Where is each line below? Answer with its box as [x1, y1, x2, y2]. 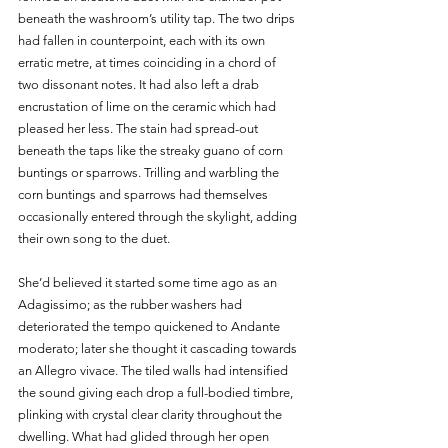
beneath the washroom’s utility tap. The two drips [18, 10, 298, 26]
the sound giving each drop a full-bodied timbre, [18, 384, 296, 400]
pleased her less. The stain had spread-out [18, 120, 261, 136]
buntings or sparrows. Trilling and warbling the [18, 164, 282, 180]
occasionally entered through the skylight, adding [18, 208, 300, 224]
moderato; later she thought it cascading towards [18, 340, 300, 356]
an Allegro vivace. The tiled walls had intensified [18, 362, 291, 378]
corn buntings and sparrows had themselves [18, 186, 271, 202]
